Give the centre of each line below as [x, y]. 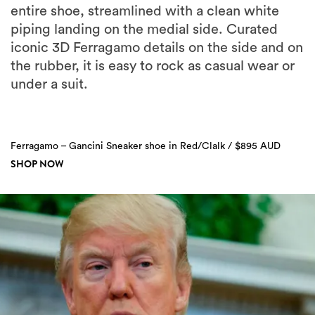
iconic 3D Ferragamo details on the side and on [157, 48]
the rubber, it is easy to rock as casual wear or [153, 66]
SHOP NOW [37, 164]
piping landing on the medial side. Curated [144, 30]
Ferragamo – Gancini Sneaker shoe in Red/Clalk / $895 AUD [146, 147]
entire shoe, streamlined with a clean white [145, 12]
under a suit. [49, 85]
